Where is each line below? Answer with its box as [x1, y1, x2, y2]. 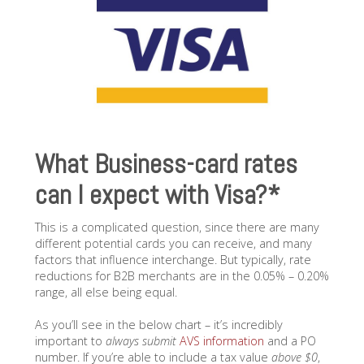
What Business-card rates [34, 147, 297, 182]
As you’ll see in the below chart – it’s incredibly [34, 316, 283, 332]
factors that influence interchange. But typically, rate [34, 251, 311, 267]
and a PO [263, 332, 316, 349]
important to [34, 332, 106, 349]
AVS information [179, 332, 264, 349]
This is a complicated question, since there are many [34, 219, 319, 235]
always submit [105, 332, 176, 349]
